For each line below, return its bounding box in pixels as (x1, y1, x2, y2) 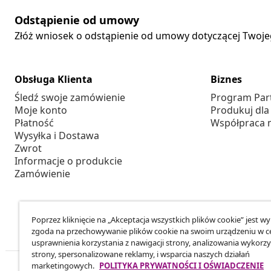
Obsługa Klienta (15, 73, 93, 87)
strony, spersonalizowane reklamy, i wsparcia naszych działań (31, 249, 250, 260)
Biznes (211, 73, 242, 87)
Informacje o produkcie (15, 154, 122, 168)
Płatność (15, 116, 54, 130)
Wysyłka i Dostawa (15, 129, 99, 143)
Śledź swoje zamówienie (15, 91, 125, 105)
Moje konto (15, 103, 67, 117)
